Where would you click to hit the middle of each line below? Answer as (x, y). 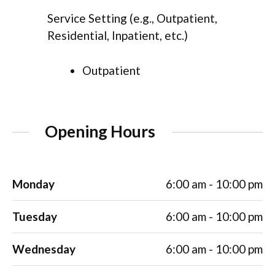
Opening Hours (100, 132)
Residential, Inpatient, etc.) (118, 36)
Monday (33, 184)
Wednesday (44, 249)
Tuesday (35, 217)
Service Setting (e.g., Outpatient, (132, 18)
